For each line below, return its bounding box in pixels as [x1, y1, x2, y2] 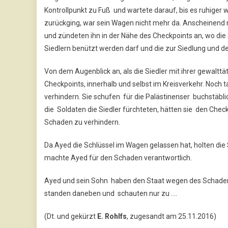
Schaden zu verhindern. [44, 118, 120, 126]
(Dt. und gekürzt [44, 212, 97, 220]
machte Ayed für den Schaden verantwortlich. [44, 153, 192, 162]
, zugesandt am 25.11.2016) [127, 212, 216, 220]
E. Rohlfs [97, 212, 127, 220]
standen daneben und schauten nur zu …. [44, 189, 177, 197]
